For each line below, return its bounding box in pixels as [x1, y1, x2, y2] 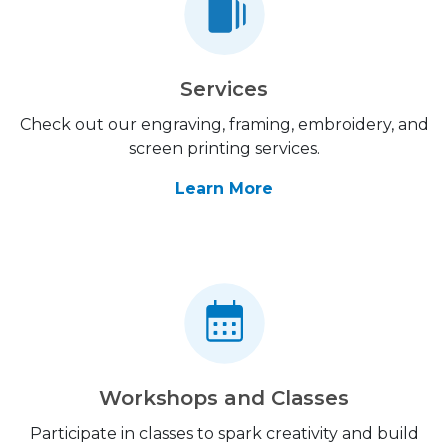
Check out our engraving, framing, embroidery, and [19, 114, 429, 134]
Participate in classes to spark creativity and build [29, 423, 419, 443]
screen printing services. [128, 138, 320, 158]
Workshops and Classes [98, 385, 350, 410]
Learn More [175, 178, 273, 198]
